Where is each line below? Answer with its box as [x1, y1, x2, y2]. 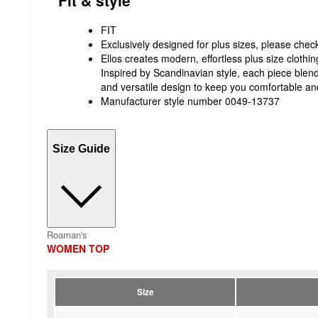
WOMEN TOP [47, 241, 109, 256]
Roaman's [47, 228, 87, 242]
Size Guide [53, 142, 110, 155]
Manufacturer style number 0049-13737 [101, 94, 280, 109]
